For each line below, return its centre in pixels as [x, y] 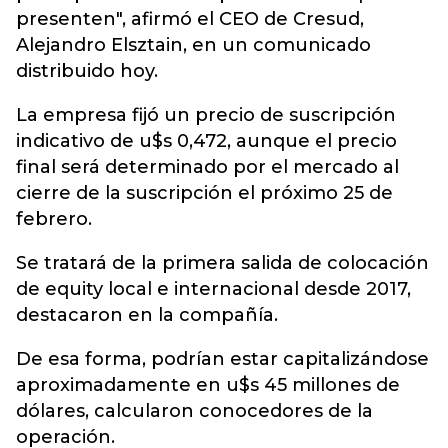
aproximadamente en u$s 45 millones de [208, 385]
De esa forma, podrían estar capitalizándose [222, 359]
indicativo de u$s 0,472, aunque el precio [206, 141]
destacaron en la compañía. [147, 315]
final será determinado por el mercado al [207, 167]
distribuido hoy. [87, 71]
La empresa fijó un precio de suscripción [206, 115]
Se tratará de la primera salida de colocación [222, 263]
